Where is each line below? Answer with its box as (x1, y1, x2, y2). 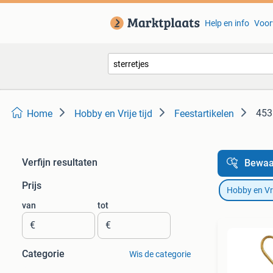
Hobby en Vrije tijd (74, 108, 152, 119)
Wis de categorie (129, 249, 191, 259)
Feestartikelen (174, 108, 234, 119)
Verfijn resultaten (22, 157, 97, 168)
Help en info (204, 18, 249, 28)
